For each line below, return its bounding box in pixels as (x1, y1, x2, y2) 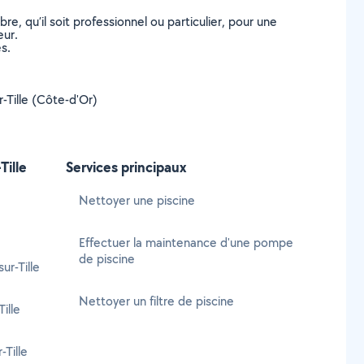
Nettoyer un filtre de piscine (79, 292, 234, 310)
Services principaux (66, 157, 187, 177)
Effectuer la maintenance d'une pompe (79, 234, 293, 251)
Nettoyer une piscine (79, 192, 195, 209)
